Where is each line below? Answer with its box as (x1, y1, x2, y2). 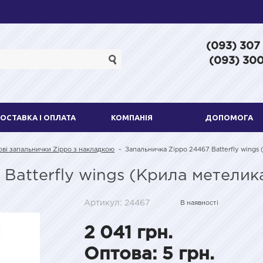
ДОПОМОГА (205, 113, 253, 122)
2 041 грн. (84, 225, 173, 241)
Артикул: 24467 (84, 199, 150, 207)
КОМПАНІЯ (110, 113, 153, 122)
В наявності (180, 200, 218, 206)
